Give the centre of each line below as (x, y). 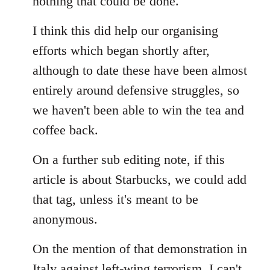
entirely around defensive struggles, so (136, 90)
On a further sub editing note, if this (129, 159)
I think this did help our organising (125, 30)
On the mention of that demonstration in (140, 248)
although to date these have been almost (140, 70)
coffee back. (65, 130)
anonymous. (65, 219)
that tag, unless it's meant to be (115, 199)
